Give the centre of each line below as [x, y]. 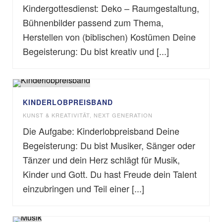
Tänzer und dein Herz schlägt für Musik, [101, 160]
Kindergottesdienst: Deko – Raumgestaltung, [111, 8]
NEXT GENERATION [123, 115]
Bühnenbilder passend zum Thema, [94, 22]
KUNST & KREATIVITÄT [56, 115]
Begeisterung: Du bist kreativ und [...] [96, 51]
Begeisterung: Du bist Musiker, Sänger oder [109, 145]
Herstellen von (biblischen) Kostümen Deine [109, 37]
